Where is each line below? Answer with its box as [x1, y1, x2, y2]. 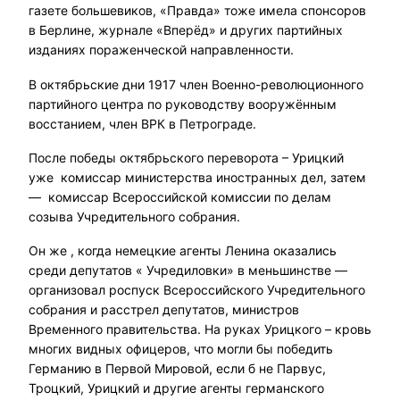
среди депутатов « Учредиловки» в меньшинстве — [29, 262, 347, 279]
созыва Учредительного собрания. [29, 208, 240, 224]
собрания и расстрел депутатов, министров [29, 302, 299, 318]
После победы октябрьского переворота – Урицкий [29, 149, 344, 165]
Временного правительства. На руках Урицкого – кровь [29, 321, 371, 337]
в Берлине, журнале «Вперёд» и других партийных [29, 22, 343, 38]
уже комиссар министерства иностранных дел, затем [29, 169, 366, 185]
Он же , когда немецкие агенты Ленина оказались [29, 243, 337, 259]
